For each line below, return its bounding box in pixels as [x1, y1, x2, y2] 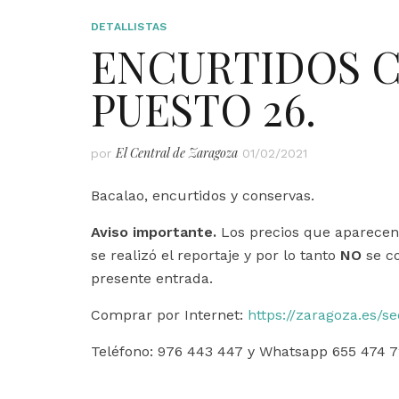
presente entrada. [91, 269, 213, 287]
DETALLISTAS [91, 20, 167, 33]
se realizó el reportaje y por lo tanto [91, 246, 340, 264]
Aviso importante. [91, 223, 216, 240]
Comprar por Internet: [91, 305, 248, 323]
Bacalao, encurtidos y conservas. [91, 186, 314, 204]
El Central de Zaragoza [116, 143, 238, 161]
